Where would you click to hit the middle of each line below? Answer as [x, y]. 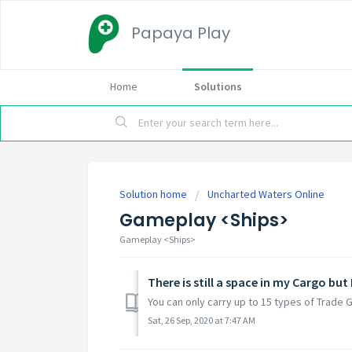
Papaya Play [181, 33]
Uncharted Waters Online [266, 194]
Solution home [154, 194]
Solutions [218, 86]
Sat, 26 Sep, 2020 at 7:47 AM [202, 320]
